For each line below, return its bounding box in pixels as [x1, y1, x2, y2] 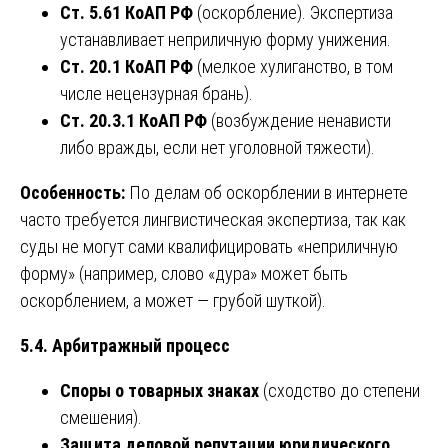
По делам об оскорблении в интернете [125, 182, 408, 204]
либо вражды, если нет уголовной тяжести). [60, 137, 375, 159]
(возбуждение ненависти [207, 110, 391, 132]
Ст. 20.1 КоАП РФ [60, 56, 193, 78]
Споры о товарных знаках [60, 380, 259, 402]
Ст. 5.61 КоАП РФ [60, 2, 193, 24]
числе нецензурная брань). [60, 83, 253, 105]
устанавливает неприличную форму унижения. [60, 29, 391, 51]
